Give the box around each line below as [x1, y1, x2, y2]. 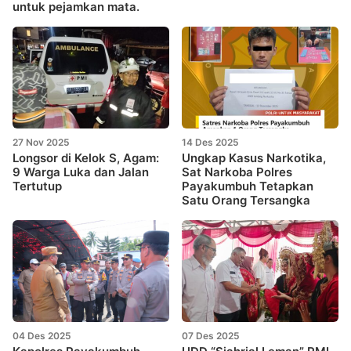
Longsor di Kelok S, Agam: [13, 150, 159, 166]
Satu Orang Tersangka [182, 193, 310, 208]
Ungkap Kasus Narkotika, [182, 150, 326, 166]
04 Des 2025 [13, 330, 71, 342]
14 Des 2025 [182, 136, 239, 149]
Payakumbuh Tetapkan [182, 179, 313, 194]
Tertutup [13, 179, 62, 194]
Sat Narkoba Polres [182, 165, 292, 180]
